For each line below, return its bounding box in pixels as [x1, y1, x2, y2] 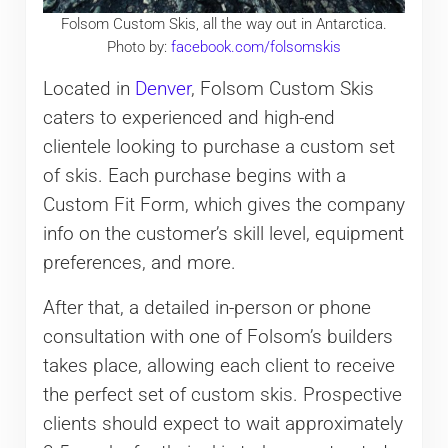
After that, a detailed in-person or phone [42, 296, 371, 319]
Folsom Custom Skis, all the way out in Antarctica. [60, 14, 387, 33]
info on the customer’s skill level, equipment [42, 222, 404, 245]
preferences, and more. [42, 251, 236, 274]
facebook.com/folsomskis [170, 37, 341, 56]
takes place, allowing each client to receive [42, 354, 395, 377]
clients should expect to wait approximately [42, 412, 403, 435]
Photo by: [106, 37, 171, 56]
